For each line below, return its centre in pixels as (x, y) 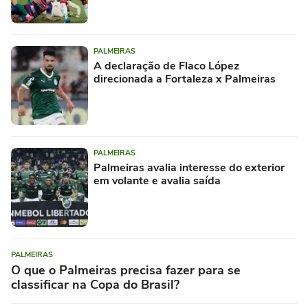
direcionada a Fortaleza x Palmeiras (185, 79)
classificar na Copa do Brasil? (95, 285)
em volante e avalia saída (157, 181)
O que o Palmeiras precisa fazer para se (126, 271)
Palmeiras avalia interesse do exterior (189, 168)
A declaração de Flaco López (166, 66)
